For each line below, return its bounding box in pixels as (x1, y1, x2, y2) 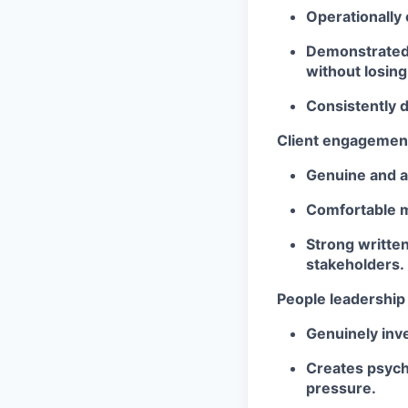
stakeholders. (306, 254, 404, 273)
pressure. (306, 378, 376, 397)
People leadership (277, 289, 405, 308)
